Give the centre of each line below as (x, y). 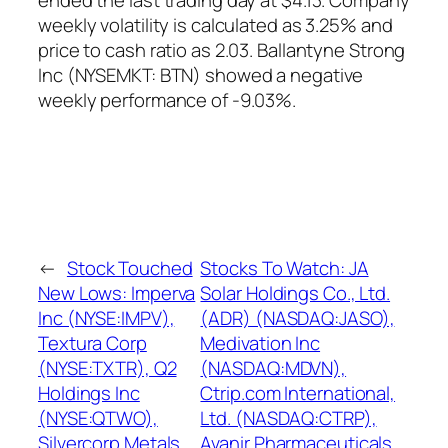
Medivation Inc (260, 343)
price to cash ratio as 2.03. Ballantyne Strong (222, 50)
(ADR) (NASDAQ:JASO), (297, 318)
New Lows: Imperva (117, 293)
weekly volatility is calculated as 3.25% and (215, 25)
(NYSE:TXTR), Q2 (107, 368)
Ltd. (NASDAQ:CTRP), (288, 418)
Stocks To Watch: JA (284, 268)
